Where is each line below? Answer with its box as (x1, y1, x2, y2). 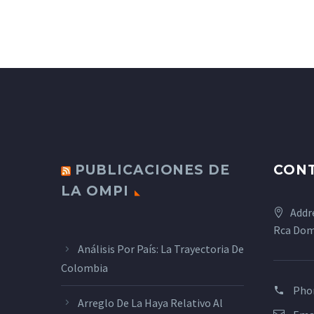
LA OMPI (61, 183, 129, 200)
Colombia (61, 260, 108, 275)
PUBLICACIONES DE (74, 162, 231, 179)
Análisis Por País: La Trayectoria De (78, 242, 244, 257)
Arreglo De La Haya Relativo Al (78, 295, 223, 310)
